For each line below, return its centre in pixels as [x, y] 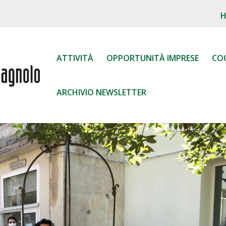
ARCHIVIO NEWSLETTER [101, 92]
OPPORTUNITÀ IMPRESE [153, 58]
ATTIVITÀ [75, 58]
